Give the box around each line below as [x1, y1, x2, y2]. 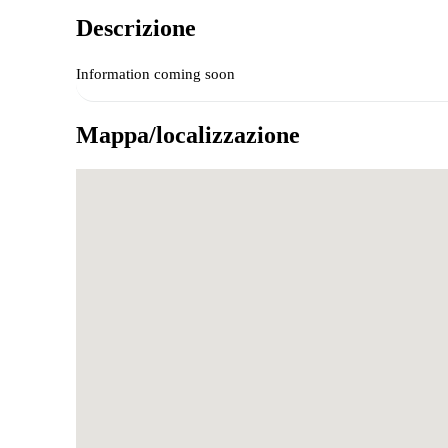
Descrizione [76, 14, 196, 41]
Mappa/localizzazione [76, 121, 300, 148]
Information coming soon [76, 65, 235, 82]
